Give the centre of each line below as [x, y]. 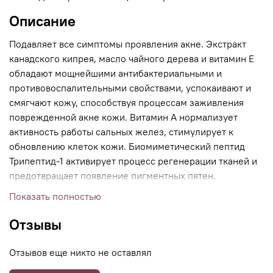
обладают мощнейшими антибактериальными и [115, 73]
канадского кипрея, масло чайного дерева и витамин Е [132, 59]
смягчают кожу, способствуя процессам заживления [126, 103]
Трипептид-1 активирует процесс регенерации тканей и [133, 161]
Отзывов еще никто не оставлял [80, 253]
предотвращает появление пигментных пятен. [112, 176]
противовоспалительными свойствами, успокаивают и [130, 88]
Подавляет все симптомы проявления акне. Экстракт [128, 44]
